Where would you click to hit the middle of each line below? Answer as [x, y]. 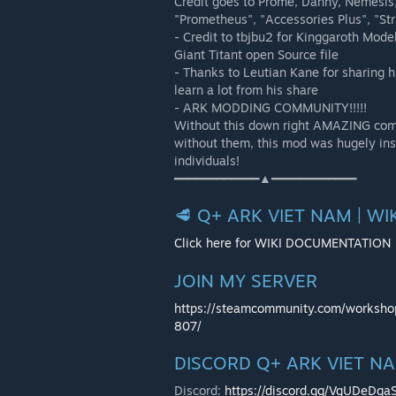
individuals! [207, 160]
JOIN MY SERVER [246, 281]
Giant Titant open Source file [256, 54]
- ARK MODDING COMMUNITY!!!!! [270, 107]
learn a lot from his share [246, 90]
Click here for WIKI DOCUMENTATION [284, 243]
